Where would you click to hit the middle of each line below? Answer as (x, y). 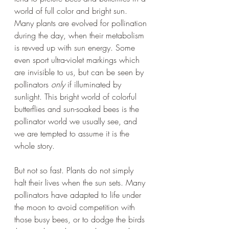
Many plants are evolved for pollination (82, 23)
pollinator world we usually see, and (77, 121)
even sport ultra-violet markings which (78, 60)
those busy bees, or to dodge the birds (81, 219)
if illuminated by (94, 84)
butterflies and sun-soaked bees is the (78, 109)
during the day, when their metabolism (81, 35)
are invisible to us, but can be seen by (80, 72)
